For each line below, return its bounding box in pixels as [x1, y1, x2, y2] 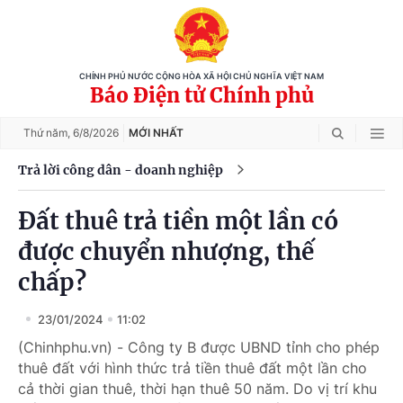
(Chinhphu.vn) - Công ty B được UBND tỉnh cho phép [18, 338, 380, 356]
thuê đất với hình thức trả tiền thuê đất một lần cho [18, 359, 367, 377]
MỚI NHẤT [129, 126, 184, 139]
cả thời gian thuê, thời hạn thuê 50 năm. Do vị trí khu [18, 380, 377, 398]
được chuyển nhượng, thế [18, 237, 314, 266]
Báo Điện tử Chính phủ [89, 83, 314, 108]
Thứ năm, [23, 126, 73, 139]
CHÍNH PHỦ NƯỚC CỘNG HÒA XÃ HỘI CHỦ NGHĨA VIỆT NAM [79, 72, 324, 81]
